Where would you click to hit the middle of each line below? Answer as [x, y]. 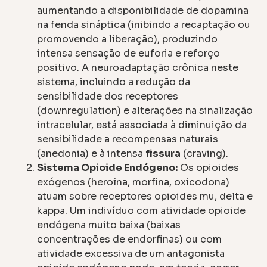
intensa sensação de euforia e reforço [129, 54]
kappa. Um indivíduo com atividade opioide [142, 211]
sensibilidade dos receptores [108, 97]
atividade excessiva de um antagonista [131, 254]
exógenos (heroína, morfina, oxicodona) [133, 182]
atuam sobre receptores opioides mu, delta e [145, 197]
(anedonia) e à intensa [91, 154]
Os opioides [209, 168]
